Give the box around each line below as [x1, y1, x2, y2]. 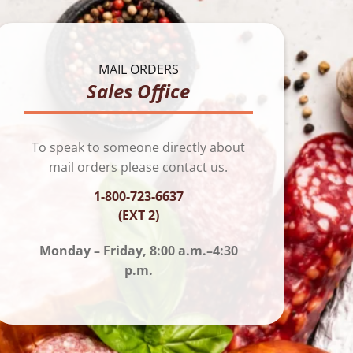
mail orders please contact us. [49, 158, 229, 176]
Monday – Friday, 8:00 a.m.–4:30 [39, 241, 238, 259]
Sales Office [87, 77, 191, 104]
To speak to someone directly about [32, 138, 246, 156]
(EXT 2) [117, 206, 159, 224]
